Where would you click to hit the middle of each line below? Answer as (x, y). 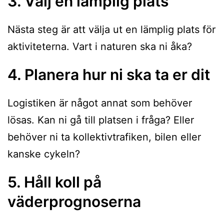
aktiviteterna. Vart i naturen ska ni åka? (100, 47)
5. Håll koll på (54, 182)
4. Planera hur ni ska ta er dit (109, 75)
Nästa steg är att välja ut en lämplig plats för (111, 30)
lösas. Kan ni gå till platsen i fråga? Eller (101, 120)
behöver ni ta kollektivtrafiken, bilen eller (104, 137)
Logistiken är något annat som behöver (100, 103)
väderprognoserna (74, 202)
